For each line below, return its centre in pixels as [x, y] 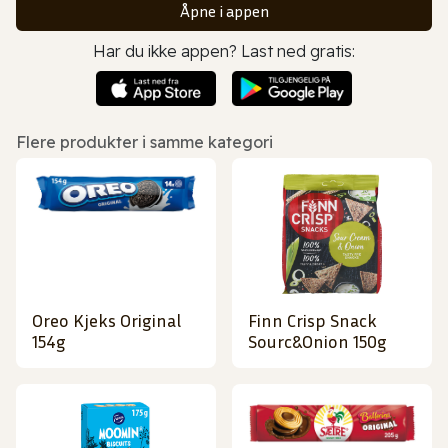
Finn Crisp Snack [312, 320]
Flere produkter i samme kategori [144, 142]
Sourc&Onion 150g [317, 341]
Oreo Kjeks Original [106, 320]
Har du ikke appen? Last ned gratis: [224, 50]
